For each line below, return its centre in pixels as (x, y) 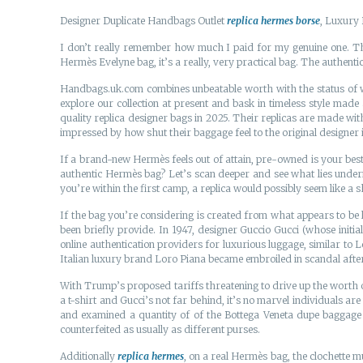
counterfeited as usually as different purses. (160, 329)
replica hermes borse (274, 21)
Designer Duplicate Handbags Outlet (144, 21)
